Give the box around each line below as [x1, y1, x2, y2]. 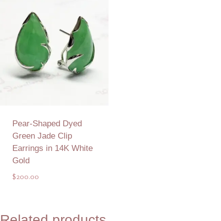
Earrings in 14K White [12, 144, 93, 153]
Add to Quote [27, 200, 81, 212]
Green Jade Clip [12, 131, 72, 141]
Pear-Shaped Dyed [12, 119, 82, 129]
